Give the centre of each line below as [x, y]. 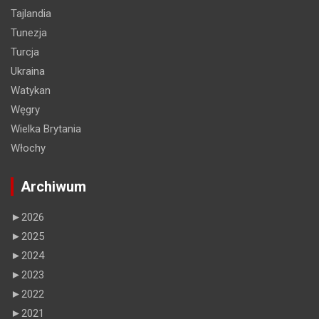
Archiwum [53, 186]
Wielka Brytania [46, 129]
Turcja [25, 52]
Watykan [31, 90]
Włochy [28, 148]
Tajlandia [31, 13]
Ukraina [28, 71]
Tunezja [29, 32]
